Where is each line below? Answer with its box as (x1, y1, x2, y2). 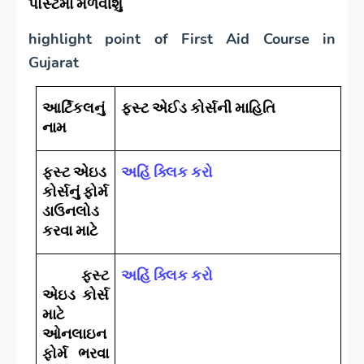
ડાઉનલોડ (42, 201, 100, 219)
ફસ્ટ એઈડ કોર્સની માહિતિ (121, 98, 276, 116)
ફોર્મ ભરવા (42, 344, 109, 362)
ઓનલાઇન (42, 324, 107, 342)
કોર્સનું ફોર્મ (42, 182, 109, 200)
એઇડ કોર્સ (42, 285, 109, 303)
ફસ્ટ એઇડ (42, 162, 107, 180)
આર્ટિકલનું (42, 98, 106, 116)
